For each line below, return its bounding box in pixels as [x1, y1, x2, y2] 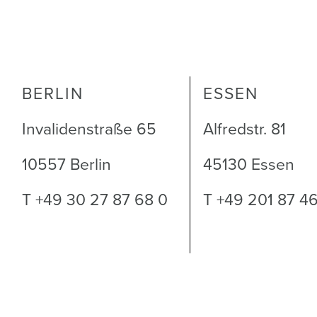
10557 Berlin [21, 155, 111, 175]
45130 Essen [203, 155, 295, 175]
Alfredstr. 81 [203, 120, 291, 139]
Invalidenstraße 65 [21, 120, 156, 139]
